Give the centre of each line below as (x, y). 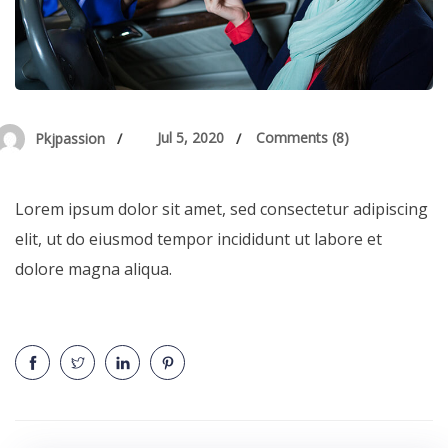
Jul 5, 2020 (190, 138)
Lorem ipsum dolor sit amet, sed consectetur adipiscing (221, 209)
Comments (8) (302, 138)
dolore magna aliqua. (93, 269)
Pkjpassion (70, 139)
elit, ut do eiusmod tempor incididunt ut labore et (198, 239)
